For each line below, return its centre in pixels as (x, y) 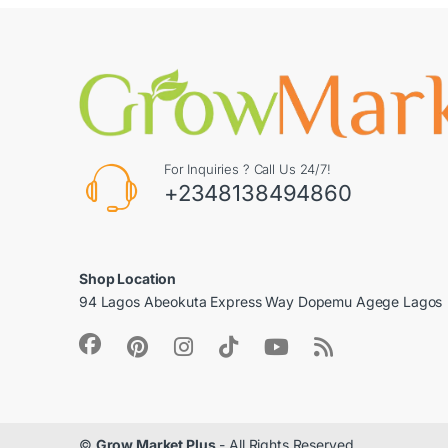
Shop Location (128, 278)
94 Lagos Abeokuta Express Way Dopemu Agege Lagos (261, 301)
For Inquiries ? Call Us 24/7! (247, 168)
